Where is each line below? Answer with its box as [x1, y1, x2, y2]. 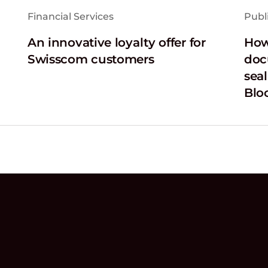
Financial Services [27, 10, 114, 22]
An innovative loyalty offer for [27, 35, 206, 50]
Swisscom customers [27, 52, 154, 66]
